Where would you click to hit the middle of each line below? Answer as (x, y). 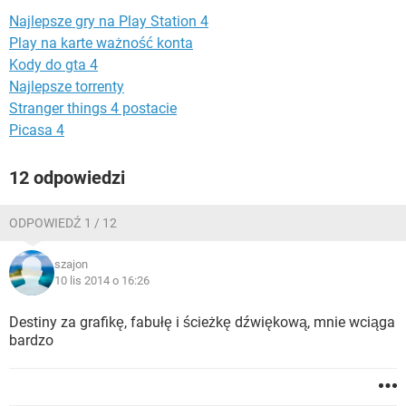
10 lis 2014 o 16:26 (102, 280)
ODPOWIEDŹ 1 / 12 (63, 223)
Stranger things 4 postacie (93, 108)
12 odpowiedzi (67, 178)
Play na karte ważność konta (101, 43)
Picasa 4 (37, 130)
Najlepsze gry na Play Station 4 (109, 21)
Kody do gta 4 (53, 65)
